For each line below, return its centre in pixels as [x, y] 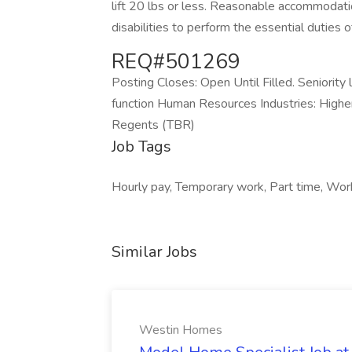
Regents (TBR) [153, 125]
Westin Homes [181, 330]
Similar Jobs [154, 252]
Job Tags [141, 147]
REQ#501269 [176, 62]
